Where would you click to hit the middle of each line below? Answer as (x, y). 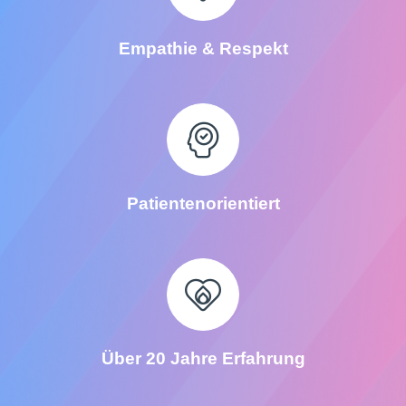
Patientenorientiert (203, 204)
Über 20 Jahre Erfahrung (203, 359)
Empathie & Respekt (203, 49)
